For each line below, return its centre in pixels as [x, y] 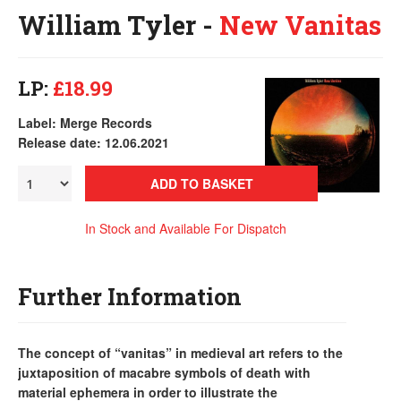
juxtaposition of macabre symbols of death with [164, 372]
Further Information [130, 297]
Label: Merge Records [85, 123]
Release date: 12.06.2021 [94, 142]
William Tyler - [119, 25]
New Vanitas [300, 25]
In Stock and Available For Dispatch [186, 228]
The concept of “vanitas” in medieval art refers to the [180, 353]
